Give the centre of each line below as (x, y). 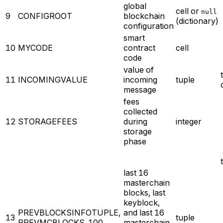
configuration (149, 26)
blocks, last (144, 192)
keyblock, (142, 202)
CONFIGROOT (45, 16)
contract (139, 48)
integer (189, 121)
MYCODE (35, 48)
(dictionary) (197, 21)
